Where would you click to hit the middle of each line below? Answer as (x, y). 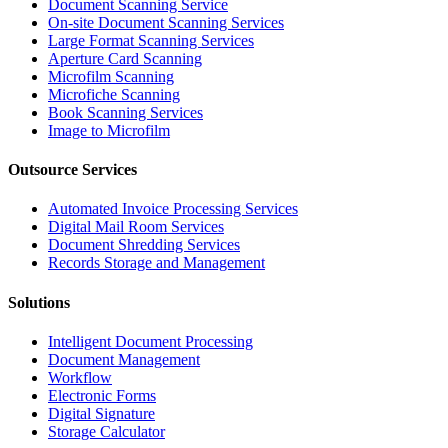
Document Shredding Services (144, 245)
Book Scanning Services (125, 112)
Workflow (80, 377)
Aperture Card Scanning (125, 58)
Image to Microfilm (109, 130)
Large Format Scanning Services (151, 40)
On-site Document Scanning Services (166, 22)
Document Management (124, 359)
